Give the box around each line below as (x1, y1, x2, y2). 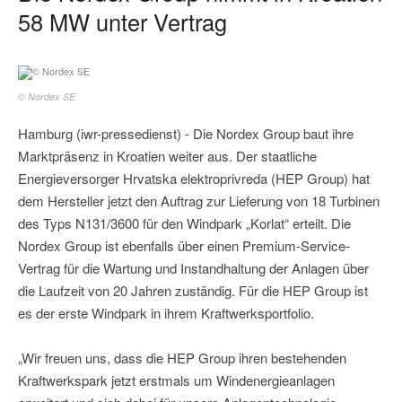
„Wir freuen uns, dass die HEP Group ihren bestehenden (18, 348, 346, 368)
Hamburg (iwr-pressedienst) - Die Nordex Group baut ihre (18, 124, 354, 144)
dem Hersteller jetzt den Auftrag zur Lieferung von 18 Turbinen (18, 191, 380, 211)
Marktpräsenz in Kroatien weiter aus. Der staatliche (18, 146, 317, 166)
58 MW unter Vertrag (18, 4, 227, 38)
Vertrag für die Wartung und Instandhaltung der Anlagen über (18, 258, 369, 278)
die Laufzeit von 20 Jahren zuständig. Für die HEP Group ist (18, 281, 368, 301)
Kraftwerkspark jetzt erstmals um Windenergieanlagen (18, 371, 335, 390)
